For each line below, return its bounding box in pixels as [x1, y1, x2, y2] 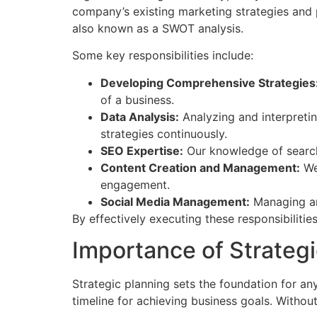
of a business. [100, 92, 174, 107]
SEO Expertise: [100, 143, 183, 158]
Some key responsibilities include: [72, 48, 253, 63]
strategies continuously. [100, 126, 227, 141]
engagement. [100, 177, 170, 192]
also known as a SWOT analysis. [72, 21, 243, 35]
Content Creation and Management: [100, 160, 300, 175]
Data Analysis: [100, 109, 179, 124]
